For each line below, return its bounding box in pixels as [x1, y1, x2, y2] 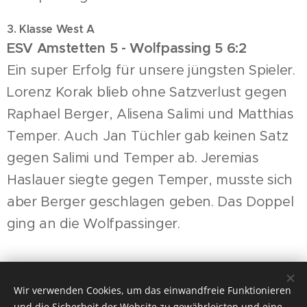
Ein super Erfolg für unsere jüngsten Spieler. [7, 62, 295, 79]
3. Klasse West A [7, 22, 95, 36]
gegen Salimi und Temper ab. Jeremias [7, 149, 259, 167]
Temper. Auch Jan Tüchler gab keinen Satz [7, 127, 288, 145]
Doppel [246, 193, 294, 210]
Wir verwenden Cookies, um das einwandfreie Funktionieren [14, 284, 291, 297]
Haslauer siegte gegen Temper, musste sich [7, 171, 293, 188]
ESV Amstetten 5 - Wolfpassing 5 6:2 [7, 40, 247, 57]
